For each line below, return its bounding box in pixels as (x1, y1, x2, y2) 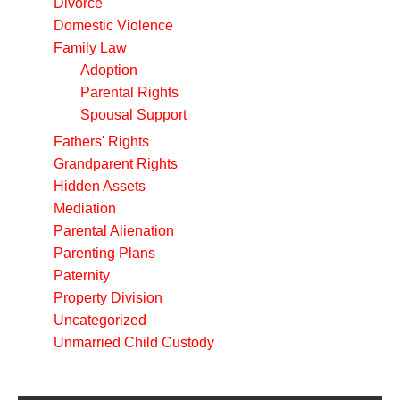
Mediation (54, 200, 116, 216)
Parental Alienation (54, 222, 174, 238)
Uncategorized (54, 312, 146, 328)
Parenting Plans (54, 245, 155, 261)
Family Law (54, 39, 127, 55)
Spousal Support (80, 106, 187, 122)
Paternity (54, 267, 110, 283)
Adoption (80, 62, 137, 78)
